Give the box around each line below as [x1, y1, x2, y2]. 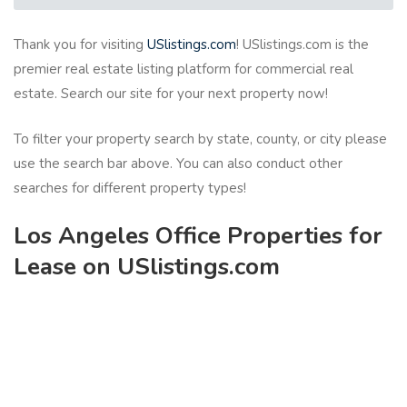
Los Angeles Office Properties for [14, 220, 382, 253]
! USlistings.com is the [236, 35, 369, 55]
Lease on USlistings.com [14, 251, 280, 283]
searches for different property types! [14, 178, 246, 197]
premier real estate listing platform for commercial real [14, 60, 353, 79]
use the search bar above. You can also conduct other [14, 154, 342, 173]
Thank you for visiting [14, 35, 147, 55]
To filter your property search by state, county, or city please [14, 129, 387, 148]
